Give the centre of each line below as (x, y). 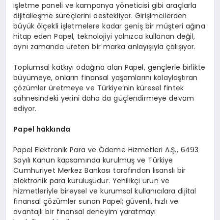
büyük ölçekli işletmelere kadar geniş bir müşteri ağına (109, 26)
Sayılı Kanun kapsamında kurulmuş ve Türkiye (93, 160)
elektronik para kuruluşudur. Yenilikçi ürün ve (91, 181)
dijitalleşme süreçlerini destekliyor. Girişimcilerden (100, 16)
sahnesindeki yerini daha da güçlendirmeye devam (104, 98)
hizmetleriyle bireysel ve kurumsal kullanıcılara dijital (105, 191)
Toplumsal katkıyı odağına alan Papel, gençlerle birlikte (110, 68)
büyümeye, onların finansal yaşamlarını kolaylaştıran (106, 78)
